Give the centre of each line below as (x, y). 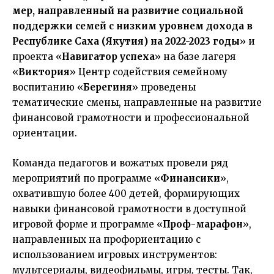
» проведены (164, 87)
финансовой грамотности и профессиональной (131, 118)
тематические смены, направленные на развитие (137, 102)
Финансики (190, 178)
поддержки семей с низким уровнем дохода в (132, 26)
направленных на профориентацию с (106, 239)
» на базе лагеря (195, 57)
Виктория (44, 72)
